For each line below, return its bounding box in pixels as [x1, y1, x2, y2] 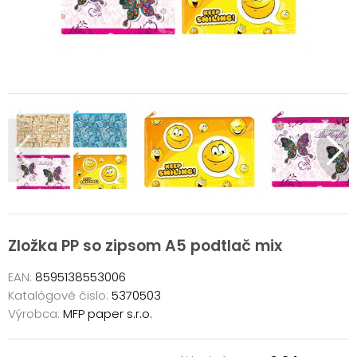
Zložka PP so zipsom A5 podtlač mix [8, 235, 282, 257]
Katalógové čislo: [8, 286, 108, 304]
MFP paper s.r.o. [60, 304, 152, 322]
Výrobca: [8, 304, 60, 322]
